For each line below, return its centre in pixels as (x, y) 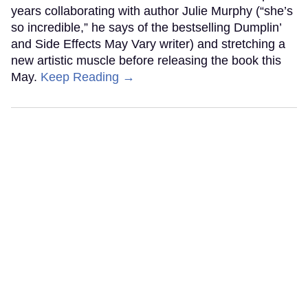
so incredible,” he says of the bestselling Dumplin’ (146, 27)
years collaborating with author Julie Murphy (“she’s (152, 11)
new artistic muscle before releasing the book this (146, 60)
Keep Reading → (88, 77)
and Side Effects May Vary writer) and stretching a (148, 44)
